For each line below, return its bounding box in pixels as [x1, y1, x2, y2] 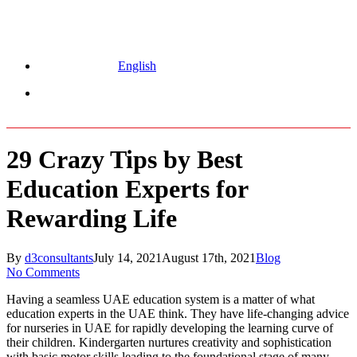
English [118, 59, 156, 73]
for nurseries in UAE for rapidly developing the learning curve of [6, 320, 333, 335]
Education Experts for [6, 175, 248, 204]
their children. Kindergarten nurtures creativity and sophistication [6, 335, 331, 349]
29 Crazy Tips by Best [6, 145, 243, 175]
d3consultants [25, 250, 93, 265]
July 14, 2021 [93, 250, 162, 265]
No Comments [6, 265, 80, 279]
